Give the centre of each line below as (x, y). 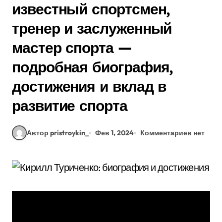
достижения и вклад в (89, 86)
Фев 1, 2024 (114, 133)
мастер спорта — (72, 48)
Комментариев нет (172, 133)
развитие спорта (70, 106)
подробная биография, (93, 67)
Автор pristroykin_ (58, 133)
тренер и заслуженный (92, 28)
